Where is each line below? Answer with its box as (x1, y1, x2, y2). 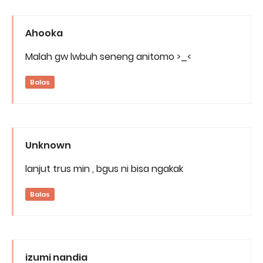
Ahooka (25, 26, 63, 40)
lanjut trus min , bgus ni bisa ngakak (25, 161, 183, 176)
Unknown (25, 138, 71, 152)
